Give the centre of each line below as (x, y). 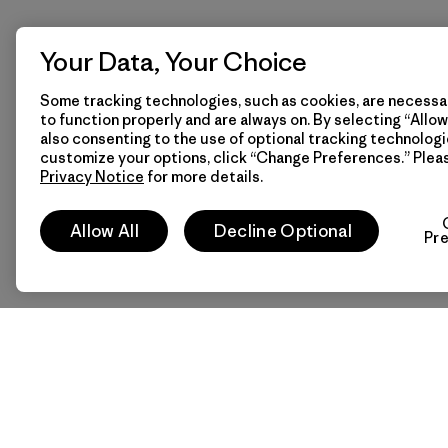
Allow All (104, 231)
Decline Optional (282, 231)
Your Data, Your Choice (173, 62)
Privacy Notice (92, 176)
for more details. (203, 176)
